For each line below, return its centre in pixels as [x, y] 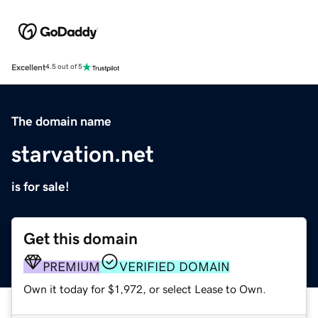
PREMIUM [71, 267]
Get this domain [81, 238]
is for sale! [40, 186]
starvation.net [83, 154]
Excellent [28, 67]
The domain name [61, 121]
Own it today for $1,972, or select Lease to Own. [145, 289]
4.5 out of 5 [64, 67]
